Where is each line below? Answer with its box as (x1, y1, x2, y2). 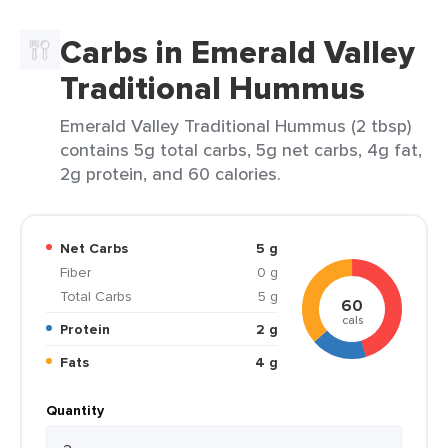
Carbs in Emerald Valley (60, 28, 415, 76)
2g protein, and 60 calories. (60, 161, 281, 186)
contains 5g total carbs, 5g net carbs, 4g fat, (60, 137, 422, 162)
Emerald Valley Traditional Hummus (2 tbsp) (60, 113, 411, 138)
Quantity (46, 400, 104, 420)
